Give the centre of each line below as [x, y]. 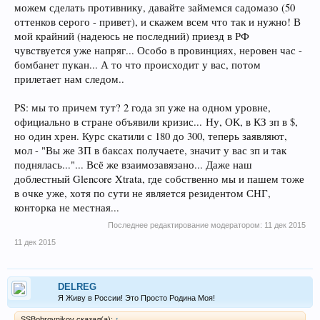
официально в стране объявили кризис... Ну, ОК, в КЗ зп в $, [156, 121]
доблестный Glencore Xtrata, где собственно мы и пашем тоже [159, 179]
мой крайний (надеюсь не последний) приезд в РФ [132, 36]
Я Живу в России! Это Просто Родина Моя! [136, 297]
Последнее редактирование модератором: [186, 225]
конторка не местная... [67, 207]
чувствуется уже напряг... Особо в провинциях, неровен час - [158, 50]
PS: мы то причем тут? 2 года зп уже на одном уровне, [142, 107]
